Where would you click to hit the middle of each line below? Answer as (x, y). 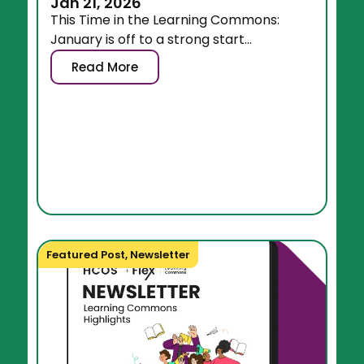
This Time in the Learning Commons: (165, 20)
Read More (105, 67)
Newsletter (160, 255)
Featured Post (86, 255)
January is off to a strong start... (152, 40)
